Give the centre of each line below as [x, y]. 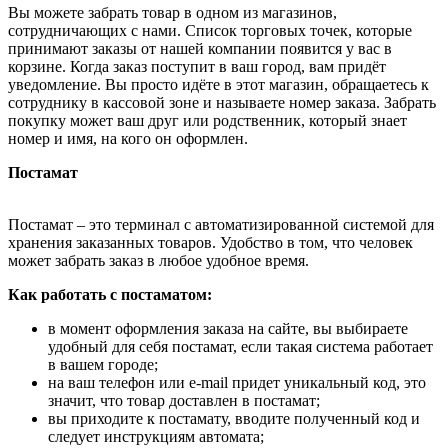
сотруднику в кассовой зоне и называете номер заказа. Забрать [222, 103]
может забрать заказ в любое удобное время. [158, 261]
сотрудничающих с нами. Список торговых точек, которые [210, 31]
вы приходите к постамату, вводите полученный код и [234, 419]
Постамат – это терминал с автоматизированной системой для [221, 225]
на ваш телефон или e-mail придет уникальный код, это [237, 383]
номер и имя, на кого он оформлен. [128, 139]
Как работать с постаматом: [110, 295]
